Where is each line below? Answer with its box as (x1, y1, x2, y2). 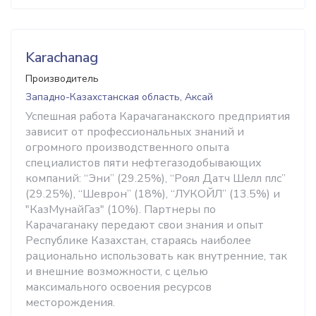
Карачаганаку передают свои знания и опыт (25, 217, 264, 233)
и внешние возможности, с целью (25, 264, 208, 279)
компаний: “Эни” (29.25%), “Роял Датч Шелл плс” (25, 171, 286, 186)
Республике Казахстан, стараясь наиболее (25, 233, 251, 248)
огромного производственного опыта (25, 140, 229, 155)
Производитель (25, 72, 99, 85)
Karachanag (25, 48, 98, 67)
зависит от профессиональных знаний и (25, 124, 244, 140)
